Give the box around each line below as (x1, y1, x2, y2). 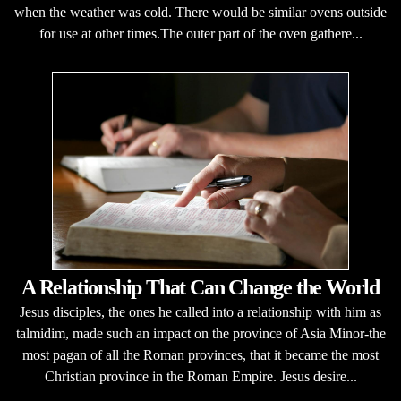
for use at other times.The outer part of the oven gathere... (38, 26, 363, 41)
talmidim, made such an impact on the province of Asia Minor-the (15, 326, 386, 341)
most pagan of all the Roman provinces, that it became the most (22, 347, 379, 363)
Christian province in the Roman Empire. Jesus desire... (44, 369, 357, 384)
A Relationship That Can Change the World (21, 276, 380, 299)
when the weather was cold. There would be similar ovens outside (14, 4, 387, 20)
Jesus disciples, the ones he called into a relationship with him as (20, 304, 381, 320)
